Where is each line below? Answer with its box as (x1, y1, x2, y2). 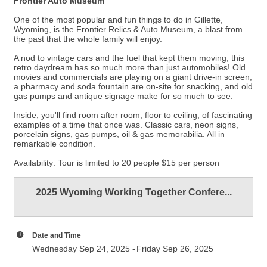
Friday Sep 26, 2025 (136, 244, 213, 253)
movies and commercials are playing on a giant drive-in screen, (14, 72, 252, 82)
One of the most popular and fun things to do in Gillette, (14, 15, 223, 24)
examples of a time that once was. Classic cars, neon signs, (14, 120, 238, 129)
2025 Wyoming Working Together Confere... (35, 187, 232, 197)
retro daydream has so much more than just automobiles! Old (14, 63, 246, 72)
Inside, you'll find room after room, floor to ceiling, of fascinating (14, 110, 252, 120)
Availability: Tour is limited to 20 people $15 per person (14, 158, 219, 167)
